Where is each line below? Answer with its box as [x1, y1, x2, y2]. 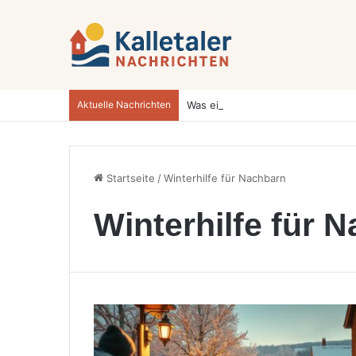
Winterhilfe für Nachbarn [164, 172, 286, 184]
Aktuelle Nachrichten [77, 99, 171, 110]
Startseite [103, 172, 155, 184]
